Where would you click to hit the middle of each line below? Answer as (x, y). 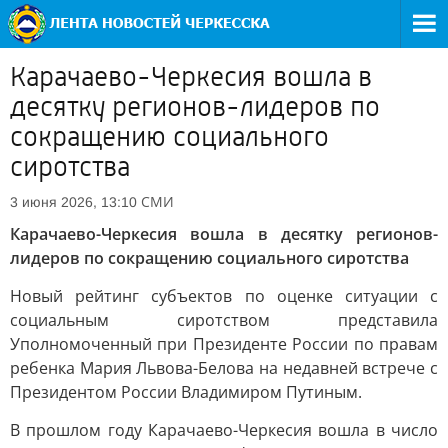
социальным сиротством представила (224, 320)
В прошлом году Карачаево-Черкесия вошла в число (224, 430)
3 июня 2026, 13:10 (73, 202)
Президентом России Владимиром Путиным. (186, 392)
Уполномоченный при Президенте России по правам (224, 344)
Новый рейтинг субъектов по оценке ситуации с (224, 296)
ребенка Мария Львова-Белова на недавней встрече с (224, 368)
